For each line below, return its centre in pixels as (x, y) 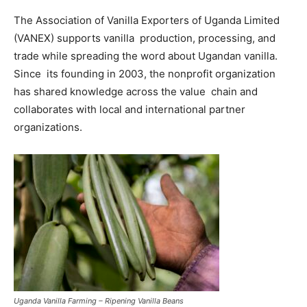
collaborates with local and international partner (130, 109)
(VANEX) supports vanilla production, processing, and (145, 38)
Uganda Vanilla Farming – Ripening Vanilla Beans (99, 301)
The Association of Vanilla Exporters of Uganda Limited (147, 20)
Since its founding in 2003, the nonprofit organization (145, 74)
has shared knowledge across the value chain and (136, 91)
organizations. (48, 127)
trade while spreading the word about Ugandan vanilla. (146, 56)
